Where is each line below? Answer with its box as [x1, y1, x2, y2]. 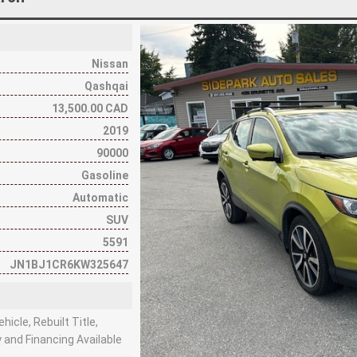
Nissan [92, 57, 129, 70]
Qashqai [84, 79, 129, 92]
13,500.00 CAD [52, 101, 129, 115]
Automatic [73, 190, 129, 204]
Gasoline [81, 168, 129, 182]
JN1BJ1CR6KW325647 [10, 257, 129, 271]
